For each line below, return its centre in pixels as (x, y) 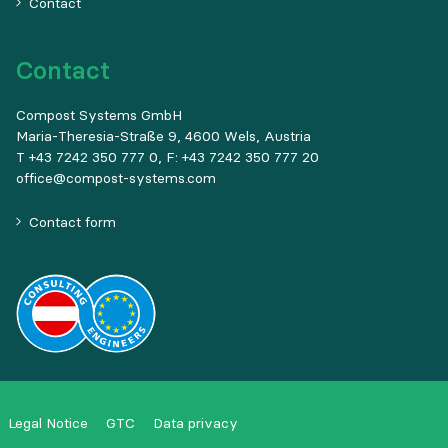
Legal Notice (48, 423)
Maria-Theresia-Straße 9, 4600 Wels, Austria (163, 136)
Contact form (72, 222)
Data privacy (195, 423)
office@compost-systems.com (116, 178)
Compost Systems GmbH (99, 115)
